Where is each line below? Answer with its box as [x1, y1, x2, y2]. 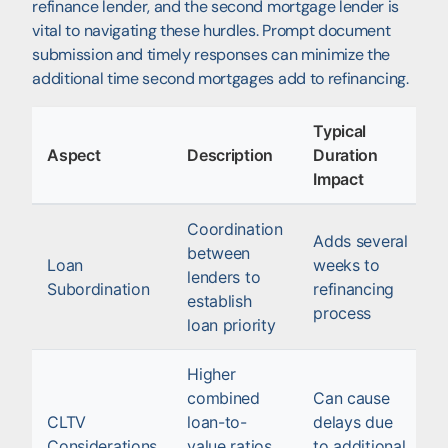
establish [187, 290, 252, 311]
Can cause [313, 387, 390, 408]
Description [187, 144, 273, 165]
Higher [187, 363, 236, 384]
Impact [313, 168, 364, 189]
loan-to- [187, 411, 247, 432]
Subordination [47, 278, 150, 299]
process [313, 302, 372, 323]
